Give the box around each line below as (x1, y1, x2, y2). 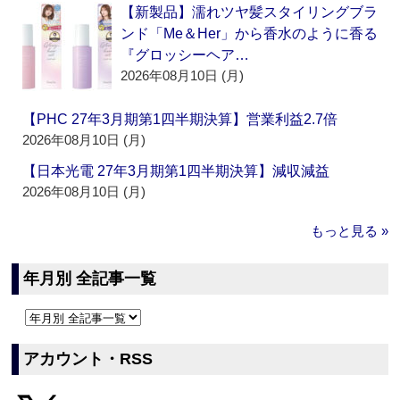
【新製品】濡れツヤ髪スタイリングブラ (121, 4, 379, 21)
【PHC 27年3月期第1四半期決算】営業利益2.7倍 (22, 112, 338, 128)
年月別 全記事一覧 (23, 270, 157, 288)
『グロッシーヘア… (121, 47, 250, 63)
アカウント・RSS (23, 350, 154, 369)
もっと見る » (310, 223, 388, 239)
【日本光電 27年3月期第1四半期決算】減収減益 (22, 163, 330, 179)
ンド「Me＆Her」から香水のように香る (121, 26, 379, 42)
